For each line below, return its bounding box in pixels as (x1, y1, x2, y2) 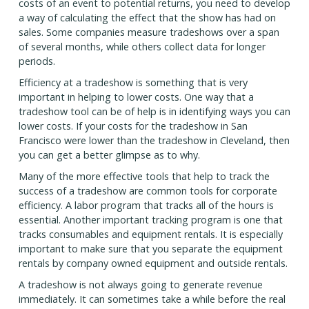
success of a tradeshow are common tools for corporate (18, 184, 277, 198)
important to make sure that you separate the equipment (18, 242, 283, 256)
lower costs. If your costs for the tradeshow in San (18, 119, 248, 133)
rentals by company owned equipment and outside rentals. (18, 257, 288, 270)
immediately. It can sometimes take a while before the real (18, 292, 286, 306)
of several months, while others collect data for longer (18, 40, 266, 54)
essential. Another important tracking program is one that (18, 213, 283, 227)
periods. (18, 54, 55, 68)
